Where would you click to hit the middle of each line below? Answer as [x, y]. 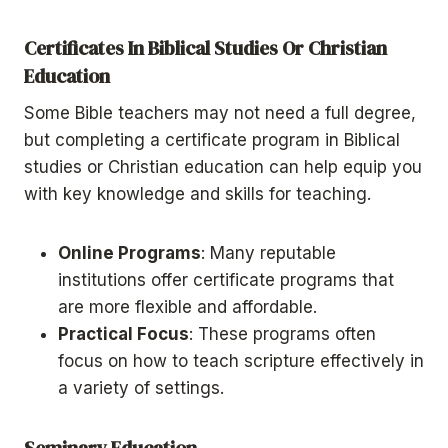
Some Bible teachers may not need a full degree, [220, 112]
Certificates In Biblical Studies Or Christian [205, 48]
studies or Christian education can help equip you [223, 166]
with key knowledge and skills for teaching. [197, 193]
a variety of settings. [141, 387]
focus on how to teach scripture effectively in [241, 360]
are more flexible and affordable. [187, 306]
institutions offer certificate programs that [226, 279]
